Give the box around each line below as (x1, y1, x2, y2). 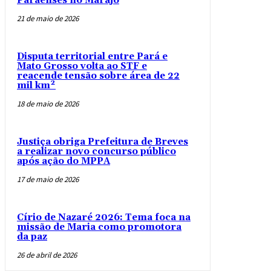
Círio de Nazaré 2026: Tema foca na (17, 212, 191, 224)
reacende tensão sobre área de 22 (17, 70, 180, 82)
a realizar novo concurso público (17, 146, 176, 158)
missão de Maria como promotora (17, 221, 181, 233)
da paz (17, 231, 47, 243)
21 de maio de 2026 (17, 13, 79, 24)
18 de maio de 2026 (17, 99, 79, 109)
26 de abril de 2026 (17, 250, 77, 261)
